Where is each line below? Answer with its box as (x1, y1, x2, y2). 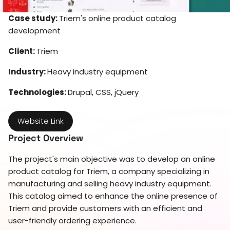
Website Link (17, 115, 64, 126)
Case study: (8, 12, 59, 24)
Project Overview (8, 131, 83, 144)
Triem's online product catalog (59, 12, 176, 24)
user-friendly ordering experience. (8, 215, 137, 226)
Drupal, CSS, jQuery (68, 86, 139, 98)
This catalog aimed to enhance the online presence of (8, 190, 218, 201)
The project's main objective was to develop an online (8, 153, 215, 164)
